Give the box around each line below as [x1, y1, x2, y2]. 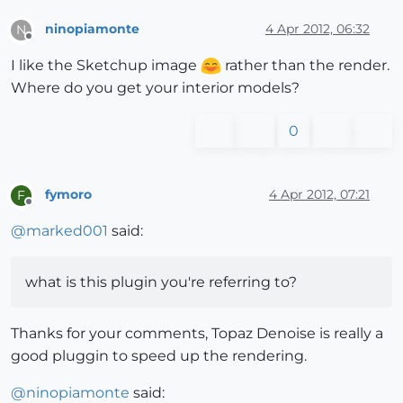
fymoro [45, 186, 92, 203]
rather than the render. [221, 56, 390, 74]
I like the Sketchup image [11, 56, 201, 74]
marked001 [26, 221, 108, 239]
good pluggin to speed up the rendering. [11, 346, 307, 364]
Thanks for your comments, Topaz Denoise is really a [11, 324, 383, 342]
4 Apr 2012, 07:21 [269, 186, 370, 203]
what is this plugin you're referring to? [25, 273, 297, 291]
